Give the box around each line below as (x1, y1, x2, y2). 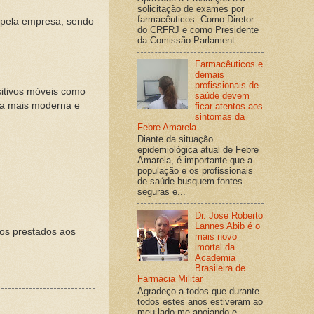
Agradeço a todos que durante (137, 285, 259, 296)
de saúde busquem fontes (137, 176, 243, 187)
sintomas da (195, 111, 245, 122)
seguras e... (137, 186, 186, 198)
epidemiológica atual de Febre (137, 144, 259, 156)
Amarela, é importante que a (137, 155, 252, 166)
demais (195, 69, 225, 80)
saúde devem (195, 90, 250, 101)
